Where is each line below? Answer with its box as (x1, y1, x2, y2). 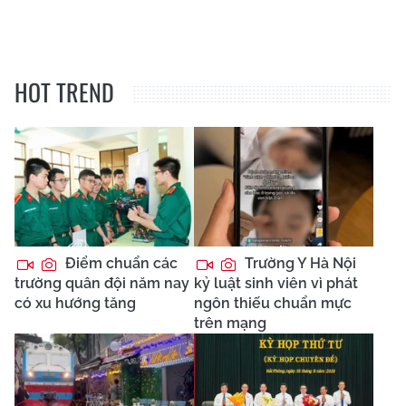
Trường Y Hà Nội (241, 255, 356, 273)
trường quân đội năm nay (14, 275, 189, 293)
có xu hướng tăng (14, 295, 136, 313)
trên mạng (194, 314, 266, 333)
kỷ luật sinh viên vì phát (194, 275, 358, 293)
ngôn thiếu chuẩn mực (194, 295, 352, 313)
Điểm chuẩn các (62, 255, 178, 273)
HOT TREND (14, 74, 114, 111)
